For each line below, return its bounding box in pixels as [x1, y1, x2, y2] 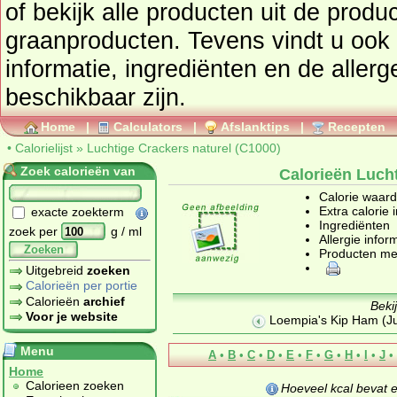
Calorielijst [15, 141, 73, 155]
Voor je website [26, 308, 118, 323]
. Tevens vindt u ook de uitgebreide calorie [174, 27, 188, 54]
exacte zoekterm [27, 205, 128, 220]
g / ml [111, 223, 142, 238]
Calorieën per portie [26, 278, 137, 293]
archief [83, 293, 125, 308]
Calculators [113, 120, 183, 134]
